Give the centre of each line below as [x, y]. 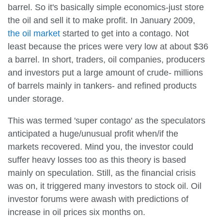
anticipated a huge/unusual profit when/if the [93, 133]
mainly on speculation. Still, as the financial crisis [102, 173]
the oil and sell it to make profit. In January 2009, [101, 20]
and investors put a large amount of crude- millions [105, 72]
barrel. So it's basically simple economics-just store [106, 7]
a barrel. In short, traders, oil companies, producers [106, 59]
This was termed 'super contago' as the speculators [107, 120]
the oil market [34, 33]
